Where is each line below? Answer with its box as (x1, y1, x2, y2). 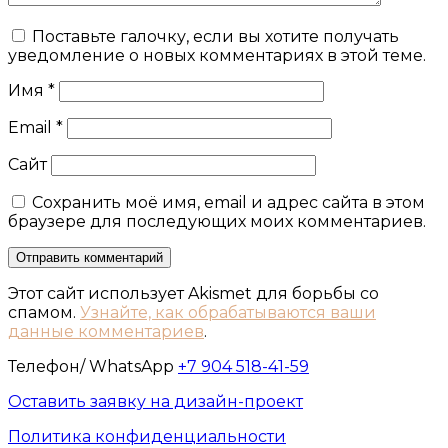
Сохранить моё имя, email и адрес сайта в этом (32, 193, 425, 213)
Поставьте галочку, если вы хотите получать (32, 27, 399, 47)
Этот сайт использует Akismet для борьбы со (8, 284, 379, 304)
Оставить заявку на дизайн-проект (8, 392, 303, 412)
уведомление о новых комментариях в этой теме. (8, 46, 426, 66)
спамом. (8, 303, 80, 323)
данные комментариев (8, 322, 204, 342)
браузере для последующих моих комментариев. (8, 212, 426, 232)
